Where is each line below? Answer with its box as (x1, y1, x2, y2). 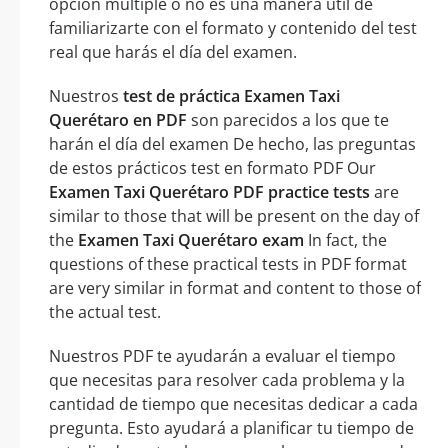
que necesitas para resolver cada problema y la (49, 369, 405, 392)
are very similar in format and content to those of (49, 277, 421, 300)
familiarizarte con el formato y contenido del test (49, 17, 417, 40)
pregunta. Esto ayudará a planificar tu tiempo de (49, 417, 414, 440)
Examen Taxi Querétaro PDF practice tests (49, 181, 370, 204)
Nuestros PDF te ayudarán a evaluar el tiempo (49, 345, 396, 368)
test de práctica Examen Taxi (123, 85, 340, 108)
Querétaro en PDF (49, 109, 187, 132)
